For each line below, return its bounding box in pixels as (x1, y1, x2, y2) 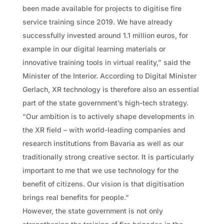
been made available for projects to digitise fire (22, 3, 181, 12)
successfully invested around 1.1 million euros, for (22, 30, 188, 39)
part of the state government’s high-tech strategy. (22, 98, 188, 107)
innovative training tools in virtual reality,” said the (22, 57, 190, 66)
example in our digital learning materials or (22, 44, 165, 53)
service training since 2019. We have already (22, 17, 172, 26)
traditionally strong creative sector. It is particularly (22, 152, 194, 161)
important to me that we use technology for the (22, 165, 178, 174)
